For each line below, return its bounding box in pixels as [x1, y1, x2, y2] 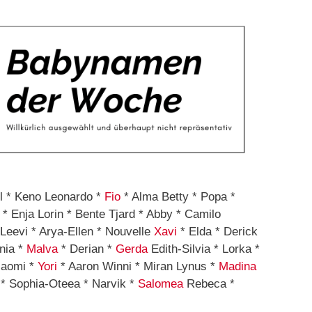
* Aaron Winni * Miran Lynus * [57, 260, 219, 274]
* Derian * [58, 242, 116, 256]
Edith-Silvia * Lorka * [148, 242, 260, 256]
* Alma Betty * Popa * [120, 190, 235, 204]
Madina [219, 260, 256, 274]
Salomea [138, 277, 183, 291]
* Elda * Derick [177, 225, 258, 239]
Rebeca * [183, 277, 235, 291]
